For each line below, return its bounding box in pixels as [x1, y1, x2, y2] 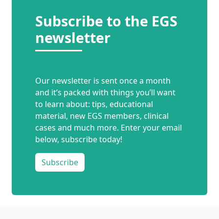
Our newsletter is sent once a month [35, 75, 171, 87]
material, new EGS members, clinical [35, 110, 169, 122]
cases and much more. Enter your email [35, 122, 182, 133]
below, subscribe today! [35, 134, 122, 145]
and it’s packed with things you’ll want [35, 87, 175, 98]
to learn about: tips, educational [35, 99, 153, 110]
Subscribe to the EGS [35, 11, 177, 31]
